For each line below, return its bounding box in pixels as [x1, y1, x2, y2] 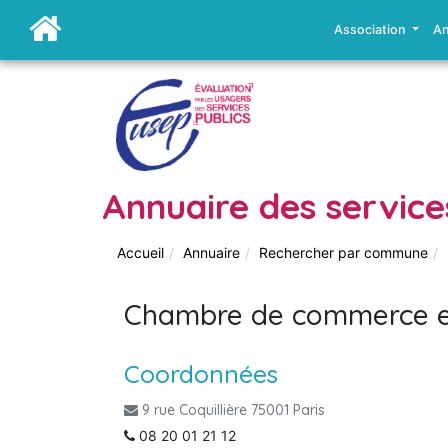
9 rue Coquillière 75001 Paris [138, 401, 325, 419]
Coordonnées [124, 358, 278, 389]
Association [333, 21, 409, 37]
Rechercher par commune [259, 244, 428, 261]
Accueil [117, 244, 164, 261]
